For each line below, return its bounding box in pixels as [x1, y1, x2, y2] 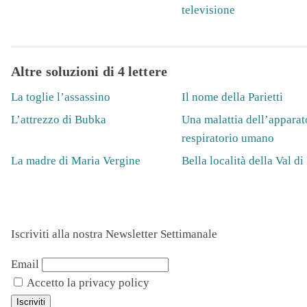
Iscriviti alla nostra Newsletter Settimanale [11, 228, 217, 241]
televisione [181, 3, 235, 16]
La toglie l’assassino [11, 90, 110, 103]
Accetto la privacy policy [25, 276, 149, 290]
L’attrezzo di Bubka [11, 112, 106, 126]
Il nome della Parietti [181, 90, 283, 103]
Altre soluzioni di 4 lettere [11, 63, 167, 79]
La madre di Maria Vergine [11, 154, 140, 168]
